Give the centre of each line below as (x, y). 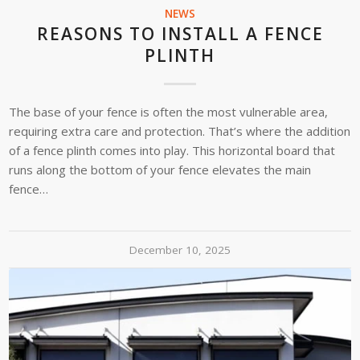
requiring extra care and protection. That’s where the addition (180, 131)
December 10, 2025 (180, 250)
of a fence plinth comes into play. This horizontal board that (172, 150)
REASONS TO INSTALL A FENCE (180, 33)
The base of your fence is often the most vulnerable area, (169, 111)
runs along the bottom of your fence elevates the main (160, 169)
